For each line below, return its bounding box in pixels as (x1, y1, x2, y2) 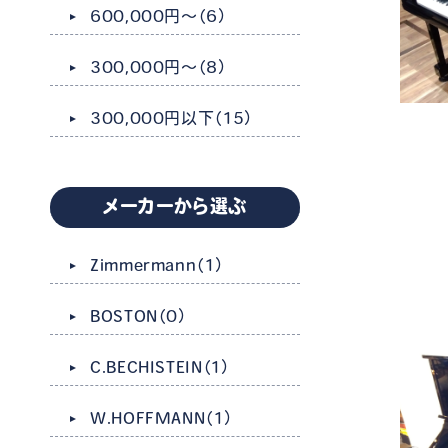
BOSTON (90, 308, 158, 324)
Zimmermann (90, 257, 197, 273)
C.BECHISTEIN (90, 359, 203, 375)
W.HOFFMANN (90, 410, 206, 426)
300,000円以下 (90, 110, 215, 126)
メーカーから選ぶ (102, 197, 248, 215)
